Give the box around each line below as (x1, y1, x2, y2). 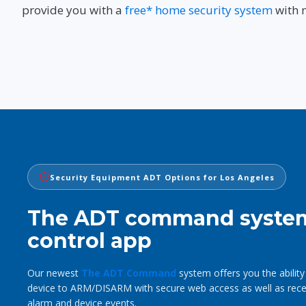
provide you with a (22, 2, 125, 18)
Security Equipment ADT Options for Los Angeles (50, 171, 275, 182)
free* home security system (125, 2, 273, 18)
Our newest (27, 266, 81, 280)
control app (27, 228, 152, 254)
